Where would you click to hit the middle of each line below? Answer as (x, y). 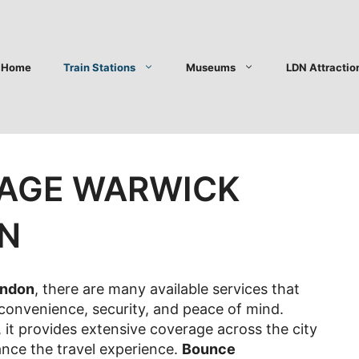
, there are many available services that (167, 289)
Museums (211, 67)
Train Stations (99, 67)
